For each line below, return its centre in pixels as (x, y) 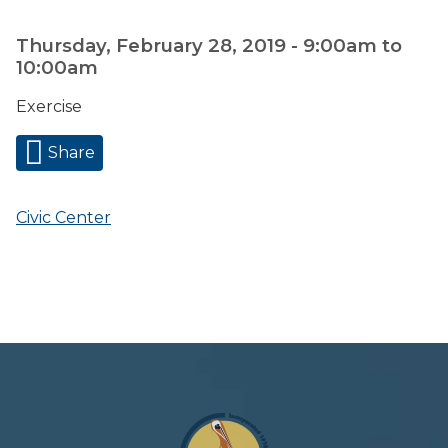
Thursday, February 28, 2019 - (159, 45)
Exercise (49, 106)
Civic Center (63, 217)
